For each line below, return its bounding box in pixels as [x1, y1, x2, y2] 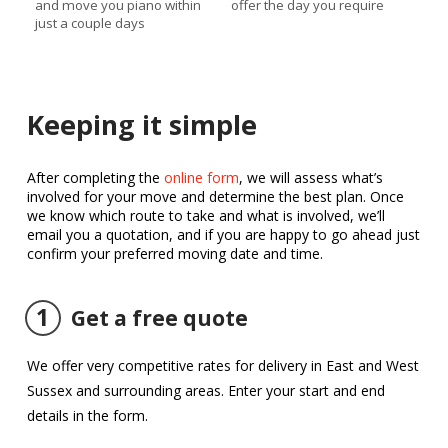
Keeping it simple [26, 107, 257, 144]
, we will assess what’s [238, 167, 383, 187]
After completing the [26, 167, 164, 187]
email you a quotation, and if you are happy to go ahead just [26, 224, 420, 244]
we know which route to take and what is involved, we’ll [26, 205, 385, 225]
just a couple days [35, 13, 146, 32]
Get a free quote [66, 303, 249, 332]
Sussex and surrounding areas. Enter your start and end [26, 380, 385, 400]
